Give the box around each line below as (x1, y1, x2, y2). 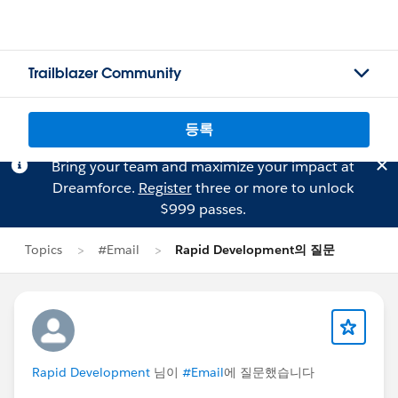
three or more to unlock (191, 179, 354, 197)
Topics (25, 242, 62, 258)
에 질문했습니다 (224, 364, 314, 380)
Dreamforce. (52, 179, 139, 197)
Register (138, 179, 192, 197)
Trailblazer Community (28, 64, 181, 83)
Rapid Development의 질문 (175, 242, 335, 258)
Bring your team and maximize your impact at (51, 157, 354, 176)
